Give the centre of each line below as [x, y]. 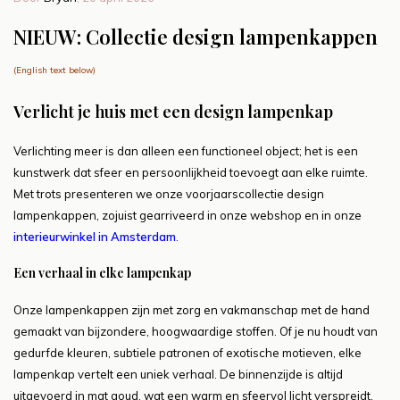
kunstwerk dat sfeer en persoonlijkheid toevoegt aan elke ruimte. [191, 173]
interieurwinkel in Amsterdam [95, 237]
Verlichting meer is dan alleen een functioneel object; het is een [186, 151]
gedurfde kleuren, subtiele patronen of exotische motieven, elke [187, 353]
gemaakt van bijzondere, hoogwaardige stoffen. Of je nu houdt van [196, 332]
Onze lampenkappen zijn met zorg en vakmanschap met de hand [192, 310]
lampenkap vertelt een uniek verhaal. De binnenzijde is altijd [178, 375]
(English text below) [54, 70]
